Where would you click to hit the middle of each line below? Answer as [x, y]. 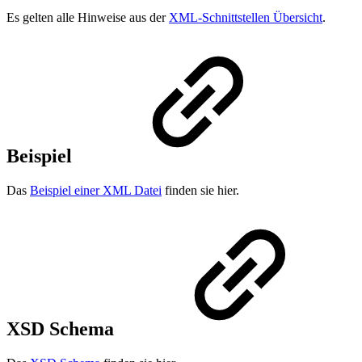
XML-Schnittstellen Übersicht [246, 18]
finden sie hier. [200, 191]
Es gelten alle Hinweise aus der [88, 18]
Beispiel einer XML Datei [96, 191]
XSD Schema [63, 329]
